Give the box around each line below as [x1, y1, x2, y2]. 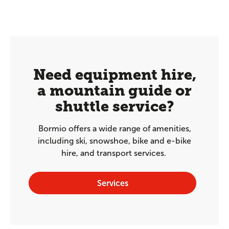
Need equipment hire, [33, 66, 196, 83]
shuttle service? [55, 98, 174, 115]
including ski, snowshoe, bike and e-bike [38, 136, 191, 145]
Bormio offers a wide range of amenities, [38, 124, 191, 133]
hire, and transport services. [61, 149, 168, 157]
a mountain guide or [37, 82, 192, 99]
